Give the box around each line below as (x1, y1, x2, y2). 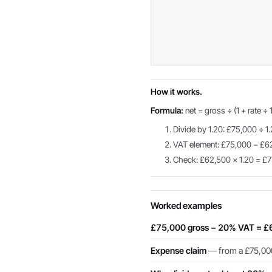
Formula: (151, 106, 183, 115)
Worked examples (151, 200, 222, 211)
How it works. (151, 87, 202, 97)
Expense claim (151, 245, 206, 256)
